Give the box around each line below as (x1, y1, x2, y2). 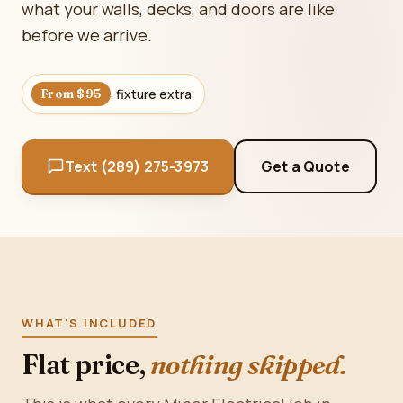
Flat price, (22, 348, 150, 381)
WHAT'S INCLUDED (22, 315, 157, 331)
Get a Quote (261, 157, 350, 176)
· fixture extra (111, 85, 193, 103)
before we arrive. (22, 24, 152, 46)
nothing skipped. (149, 348, 347, 381)
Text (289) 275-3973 (65, 157, 210, 176)
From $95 (40, 86, 103, 101)
